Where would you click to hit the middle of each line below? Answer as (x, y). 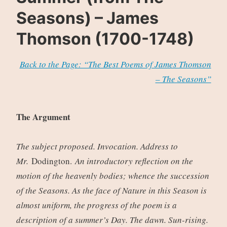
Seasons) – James (87, 18)
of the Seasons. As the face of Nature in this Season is (111, 191)
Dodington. (51, 161)
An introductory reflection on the (134, 161)
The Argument (43, 117)
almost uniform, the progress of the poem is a (96, 205)
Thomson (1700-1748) (105, 39)
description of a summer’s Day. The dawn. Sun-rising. (112, 220)
